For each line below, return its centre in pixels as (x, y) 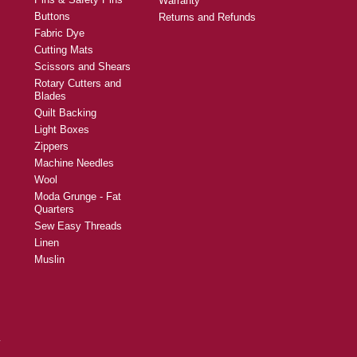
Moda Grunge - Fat (78, 196)
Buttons (52, 16)
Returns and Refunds (207, 17)
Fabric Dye (59, 33)
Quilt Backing (65, 112)
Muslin (49, 259)
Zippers (51, 146)
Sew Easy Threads (78, 226)
